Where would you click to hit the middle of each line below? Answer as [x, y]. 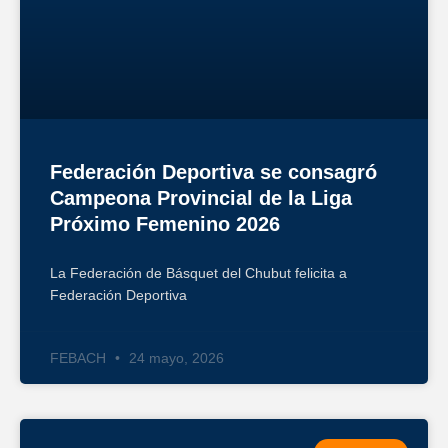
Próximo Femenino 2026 [165, 223]
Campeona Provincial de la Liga [201, 197]
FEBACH [80, 357]
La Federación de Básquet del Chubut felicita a [198, 272]
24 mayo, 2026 [174, 357]
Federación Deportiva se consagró [213, 171]
